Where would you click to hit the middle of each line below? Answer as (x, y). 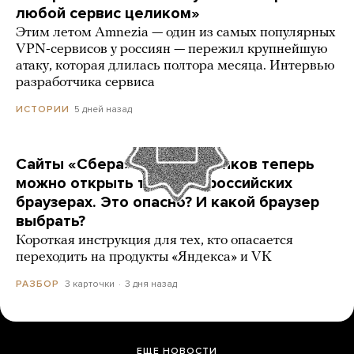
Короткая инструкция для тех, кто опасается (154, 240)
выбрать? (51, 221)
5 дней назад (103, 109)
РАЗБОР (38, 283)
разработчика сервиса (85, 82)
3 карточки (90, 283)
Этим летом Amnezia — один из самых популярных (176, 32)
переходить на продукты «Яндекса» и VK (144, 257)
